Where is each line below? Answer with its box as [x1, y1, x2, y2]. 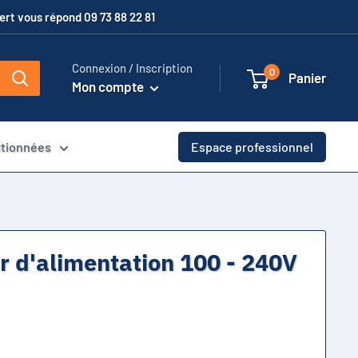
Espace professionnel [191, 139, 313, 154]
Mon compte [72, 78, 146, 94]
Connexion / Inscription [72, 61, 193, 75]
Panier [288, 70, 326, 86]
